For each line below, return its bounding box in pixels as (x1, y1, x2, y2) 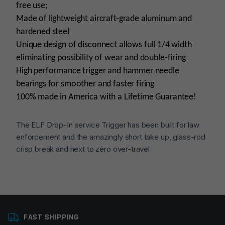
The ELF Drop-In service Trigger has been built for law (16, 120, 199, 130)
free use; (16, 1, 48, 11)
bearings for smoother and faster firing (16, 79, 155, 89)
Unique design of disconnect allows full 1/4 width (16, 40, 192, 50)
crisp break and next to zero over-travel (16, 144, 150, 154)
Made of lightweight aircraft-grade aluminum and (16, 14, 192, 24)
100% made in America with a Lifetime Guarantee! (16, 92, 196, 102)
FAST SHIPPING (24, 212, 79, 223)
